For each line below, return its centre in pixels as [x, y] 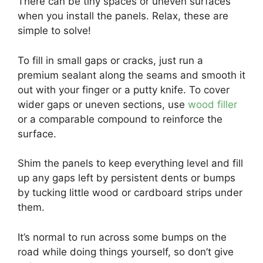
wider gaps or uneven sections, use [103, 104]
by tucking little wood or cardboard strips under [130, 193]
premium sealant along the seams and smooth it [131, 75]
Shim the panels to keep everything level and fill [130, 163]
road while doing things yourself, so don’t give [126, 252]
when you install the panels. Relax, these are [123, 16]
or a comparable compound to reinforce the [120, 119]
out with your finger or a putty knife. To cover [124, 90]
